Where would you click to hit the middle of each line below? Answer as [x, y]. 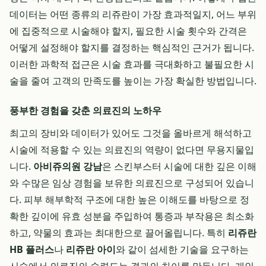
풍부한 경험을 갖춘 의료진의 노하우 [85, 110]
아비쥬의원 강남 [68, 166]
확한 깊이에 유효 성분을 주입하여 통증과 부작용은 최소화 [132, 216]
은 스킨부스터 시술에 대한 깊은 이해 [179, 166]
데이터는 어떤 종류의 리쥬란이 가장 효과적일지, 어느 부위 [133, 14]
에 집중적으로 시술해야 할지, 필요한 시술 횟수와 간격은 [128, 31]
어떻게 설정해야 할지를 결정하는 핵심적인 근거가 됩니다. [132, 47]
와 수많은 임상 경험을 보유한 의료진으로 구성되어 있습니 [132, 183]
